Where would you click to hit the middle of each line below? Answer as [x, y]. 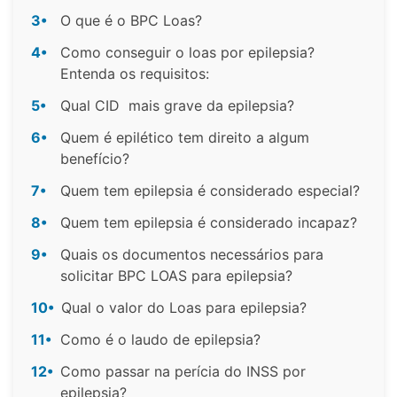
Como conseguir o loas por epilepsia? [187, 52]
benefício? [95, 158]
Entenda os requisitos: [135, 73]
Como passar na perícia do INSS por [183, 371]
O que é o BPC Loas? [131, 20]
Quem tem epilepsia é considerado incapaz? [209, 222]
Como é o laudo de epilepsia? [160, 339]
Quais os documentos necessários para [192, 254]
